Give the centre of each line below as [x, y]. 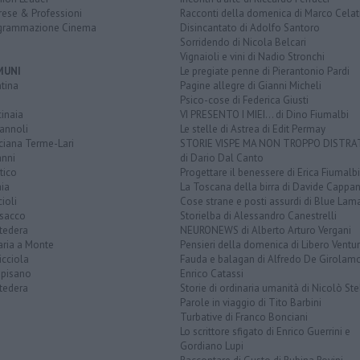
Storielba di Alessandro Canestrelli [258, 215]
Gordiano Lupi [212, 346]
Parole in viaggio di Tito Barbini [251, 302]
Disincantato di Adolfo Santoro [250, 27]
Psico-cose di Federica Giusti [244, 100]
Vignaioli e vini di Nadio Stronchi [252, 56]
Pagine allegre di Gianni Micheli [251, 85]
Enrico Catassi [212, 273]
